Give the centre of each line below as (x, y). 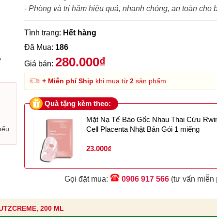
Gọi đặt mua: (87, 179)
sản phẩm (150, 81)
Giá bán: (39, 63)
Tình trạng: (43, 32)
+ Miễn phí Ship (68, 81)
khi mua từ (111, 81)
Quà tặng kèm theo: (77, 103)
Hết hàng (79, 32)
